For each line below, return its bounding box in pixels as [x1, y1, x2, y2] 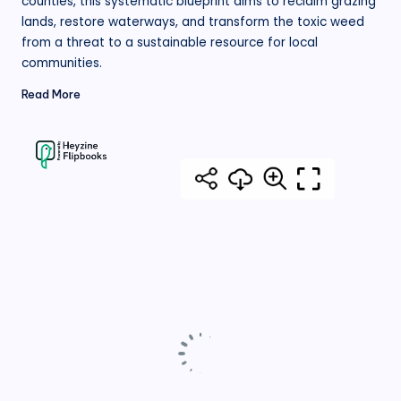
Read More [21, 87, 81, 102]
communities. [21, 54, 102, 72]
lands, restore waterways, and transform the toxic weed [21, 13, 364, 30]
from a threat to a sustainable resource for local [21, 33, 318, 51]
